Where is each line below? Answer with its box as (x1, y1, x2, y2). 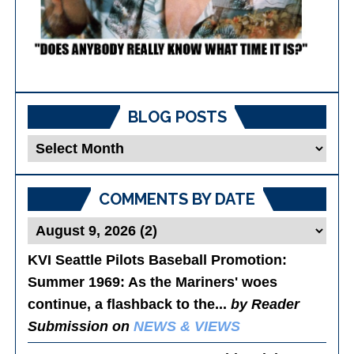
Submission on (28, 318, 134, 334)
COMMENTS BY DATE (99, 189, 255, 209)
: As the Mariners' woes (120, 273, 278, 290)
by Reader (231, 296, 300, 312)
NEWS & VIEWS (134, 318, 241, 334)
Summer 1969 (28, 273, 121, 290)
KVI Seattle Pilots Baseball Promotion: (28, 251, 288, 268)
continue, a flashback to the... (28, 296, 232, 312)
